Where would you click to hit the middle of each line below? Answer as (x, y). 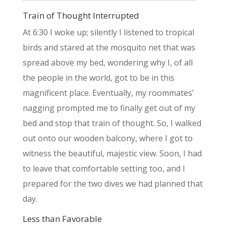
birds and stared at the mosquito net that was (109, 48)
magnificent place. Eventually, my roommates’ (108, 93)
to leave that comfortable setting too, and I (104, 169)
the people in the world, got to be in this (98, 78)
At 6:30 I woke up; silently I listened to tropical (108, 33)
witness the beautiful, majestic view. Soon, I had (112, 154)
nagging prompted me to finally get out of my (109, 108)
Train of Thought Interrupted (81, 16)
